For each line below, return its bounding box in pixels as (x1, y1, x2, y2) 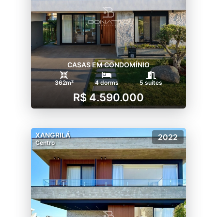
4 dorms (94, 79, 119, 86)
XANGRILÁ (35, 131, 70, 139)
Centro (35, 139, 55, 146)
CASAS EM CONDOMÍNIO (67, 61, 150, 69)
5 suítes (139, 79, 163, 86)
